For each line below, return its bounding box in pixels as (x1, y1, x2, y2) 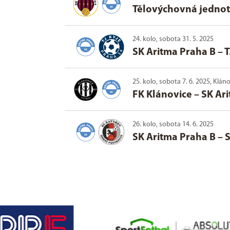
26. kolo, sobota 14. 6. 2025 (132, 121, 214, 129)
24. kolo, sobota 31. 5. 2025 (132, 35, 214, 44)
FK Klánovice (132, 90, 192, 101)
